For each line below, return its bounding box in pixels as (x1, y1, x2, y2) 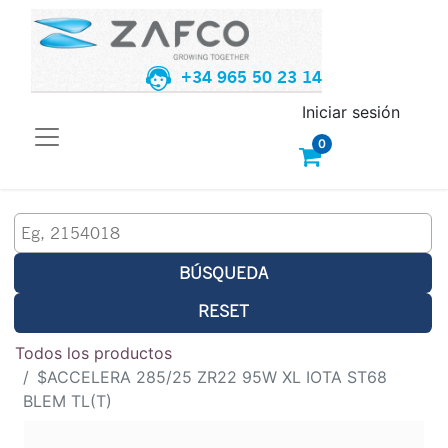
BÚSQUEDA (178, 261, 268, 283)
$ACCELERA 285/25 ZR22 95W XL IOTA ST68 (37, 366, 387, 387)
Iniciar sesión (302, 101, 400, 122)
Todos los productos (15, 342, 172, 363)
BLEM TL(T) (23, 390, 112, 411)
